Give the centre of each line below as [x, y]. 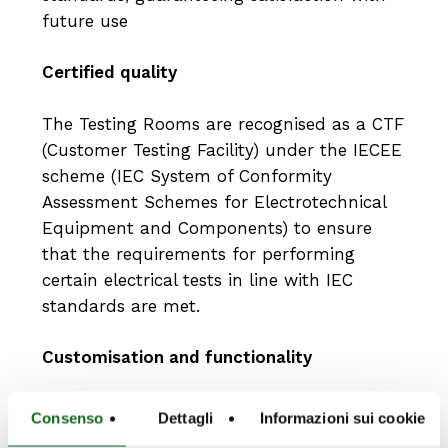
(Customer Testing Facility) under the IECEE [221, 149]
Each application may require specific [197, 408]
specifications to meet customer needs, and [222, 434]
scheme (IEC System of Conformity [186, 175]
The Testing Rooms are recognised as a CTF [222, 123]
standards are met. [120, 305]
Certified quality [109, 72]
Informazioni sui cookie [342, 417]
